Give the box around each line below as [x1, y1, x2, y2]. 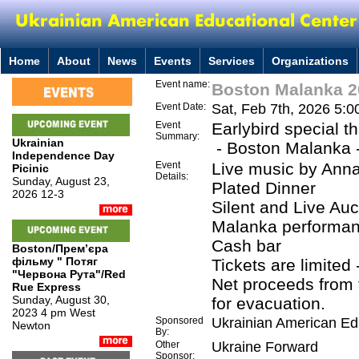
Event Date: [155, 101, 206, 112]
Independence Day [12, 149, 115, 162]
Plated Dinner [212, 179, 316, 197]
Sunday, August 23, [12, 175, 110, 188]
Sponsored [155, 315, 204, 326]
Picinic [12, 162, 49, 175]
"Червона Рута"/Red [12, 268, 126, 280]
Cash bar [212, 236, 281, 255]
